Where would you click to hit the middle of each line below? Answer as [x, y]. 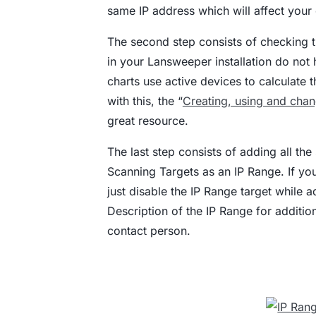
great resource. [147, 121]
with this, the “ [145, 101]
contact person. [148, 231]
